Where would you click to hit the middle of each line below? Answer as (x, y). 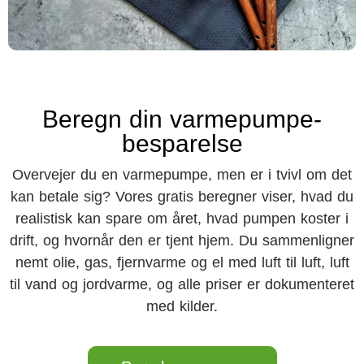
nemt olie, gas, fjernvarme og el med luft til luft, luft (182, 262)
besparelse (182, 143)
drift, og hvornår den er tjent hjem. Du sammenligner (182, 240)
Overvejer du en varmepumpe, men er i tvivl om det (182, 175)
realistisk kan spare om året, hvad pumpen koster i (182, 219)
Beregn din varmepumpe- (182, 119)
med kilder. (182, 306)
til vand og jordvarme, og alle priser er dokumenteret (182, 284)
